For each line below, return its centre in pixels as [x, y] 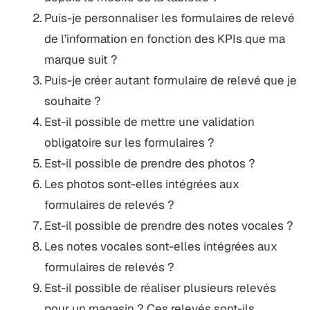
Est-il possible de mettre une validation [149, 121]
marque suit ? [81, 59]
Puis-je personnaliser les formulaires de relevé [169, 18]
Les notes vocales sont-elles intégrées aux [161, 246]
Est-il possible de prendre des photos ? [149, 163]
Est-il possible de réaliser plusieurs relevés [160, 288]
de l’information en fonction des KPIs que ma [164, 38]
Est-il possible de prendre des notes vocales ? [168, 225]
